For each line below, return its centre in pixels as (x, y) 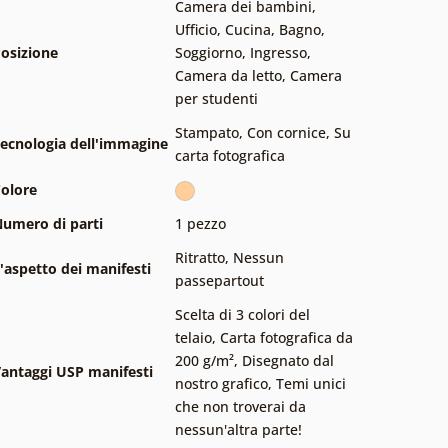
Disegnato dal (288, 360)
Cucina (248, 29)
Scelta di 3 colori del (242, 314)
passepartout (219, 280)
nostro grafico (221, 383)
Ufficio (196, 29)
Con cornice (286, 132)
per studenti (216, 98)
